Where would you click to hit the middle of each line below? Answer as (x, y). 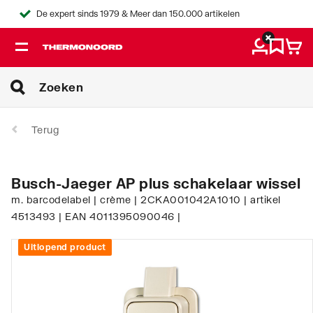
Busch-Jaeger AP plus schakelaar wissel (156, 183)
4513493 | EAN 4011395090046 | (96, 216)
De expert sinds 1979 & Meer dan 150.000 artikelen (138, 14)
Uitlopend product (65, 247)
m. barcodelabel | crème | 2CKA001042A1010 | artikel (146, 199)
